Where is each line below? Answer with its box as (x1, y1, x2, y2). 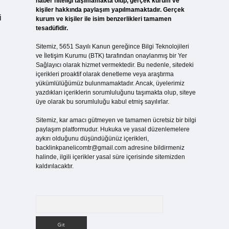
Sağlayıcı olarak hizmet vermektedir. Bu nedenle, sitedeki (35, 61, 194, 68)
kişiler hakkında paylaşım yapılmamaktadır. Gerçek (35, 6, 185, 13)
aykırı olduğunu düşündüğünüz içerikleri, (35, 135, 149, 142)
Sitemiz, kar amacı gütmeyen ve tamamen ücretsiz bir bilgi (35, 117, 196, 124)
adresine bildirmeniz (126, 144, 185, 151)
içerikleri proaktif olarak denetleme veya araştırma (35, 71, 174, 78)
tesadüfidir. (35, 25, 68, 32)
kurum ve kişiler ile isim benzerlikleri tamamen (35, 15, 171, 22)
